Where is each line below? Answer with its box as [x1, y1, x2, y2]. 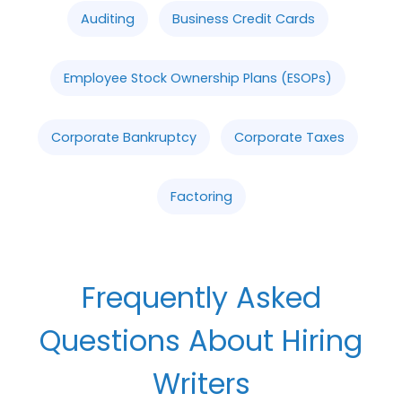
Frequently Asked [81, 276, 321, 318]
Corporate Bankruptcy [50, 127, 197, 146]
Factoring [170, 187, 232, 205]
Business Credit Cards [171, 9, 315, 28]
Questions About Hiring [39, 319, 363, 361]
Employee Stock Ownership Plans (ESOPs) [63, 68, 332, 87]
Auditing [80, 9, 135, 28]
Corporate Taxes [233, 127, 345, 146]
